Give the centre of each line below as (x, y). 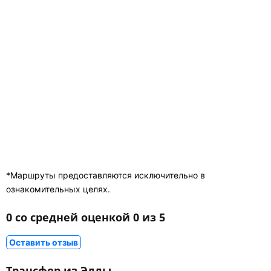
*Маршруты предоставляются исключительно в (106, 175)
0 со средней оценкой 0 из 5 (86, 217)
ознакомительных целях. (58, 189)
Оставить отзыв (44, 243)
